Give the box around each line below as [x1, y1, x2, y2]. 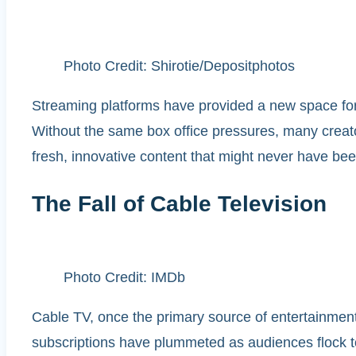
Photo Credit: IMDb [64, 269, 185, 286]
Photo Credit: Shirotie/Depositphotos [64, 57, 295, 74]
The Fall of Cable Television [32, 191, 327, 216]
